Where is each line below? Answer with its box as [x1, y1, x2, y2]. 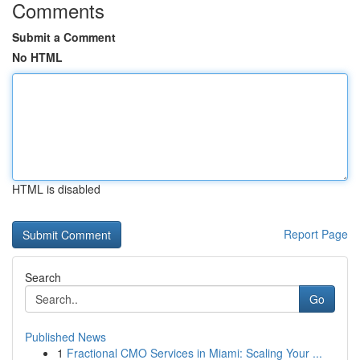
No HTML [12, 49, 63, 65]
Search [25, 269, 61, 285]
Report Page [284, 226, 348, 242]
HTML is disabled [12, 181, 100, 197]
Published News [25, 329, 106, 345]
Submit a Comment [12, 29, 116, 45]
